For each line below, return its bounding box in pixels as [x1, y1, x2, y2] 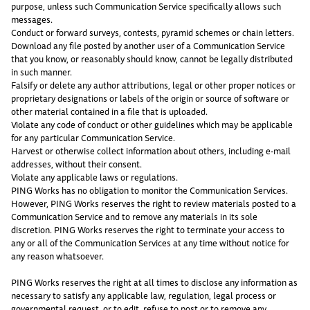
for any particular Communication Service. [11, 131, 175, 145]
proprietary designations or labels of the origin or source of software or [11, 91, 289, 106]
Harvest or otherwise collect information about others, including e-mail [11, 144, 291, 158]
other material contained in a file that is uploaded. [11, 104, 208, 119]
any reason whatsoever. [11, 249, 104, 264]
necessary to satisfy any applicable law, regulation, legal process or [11, 289, 276, 303]
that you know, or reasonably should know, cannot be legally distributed [11, 52, 293, 66]
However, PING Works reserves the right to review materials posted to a [11, 197, 296, 211]
